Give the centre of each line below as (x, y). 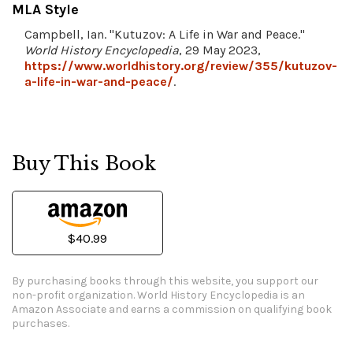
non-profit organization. (74, 295)
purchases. (41, 324)
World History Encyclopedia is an (221, 295)
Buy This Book (84, 164)
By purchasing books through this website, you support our (165, 281)
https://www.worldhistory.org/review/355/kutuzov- (181, 66)
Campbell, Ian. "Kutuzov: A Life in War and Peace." (165, 35)
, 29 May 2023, (220, 50)
